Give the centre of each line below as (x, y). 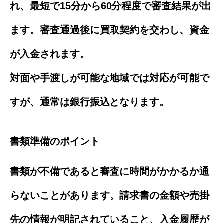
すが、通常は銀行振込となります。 (90, 101)
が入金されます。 (50, 54)
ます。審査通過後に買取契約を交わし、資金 (110, 30)
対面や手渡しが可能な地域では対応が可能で (110, 77)
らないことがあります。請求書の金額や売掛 (110, 195)
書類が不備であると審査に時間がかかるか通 (110, 171)
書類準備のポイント (55, 141)
